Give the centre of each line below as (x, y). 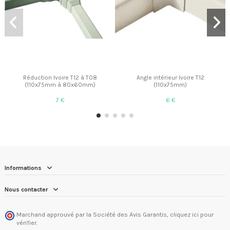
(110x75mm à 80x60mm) (60, 85)
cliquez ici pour (192, 214)
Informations (23, 168)
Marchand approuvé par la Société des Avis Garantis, (93, 214)
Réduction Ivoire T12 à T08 (60, 78)
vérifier (26, 223)
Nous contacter (26, 190)
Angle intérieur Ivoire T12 (170, 78)
